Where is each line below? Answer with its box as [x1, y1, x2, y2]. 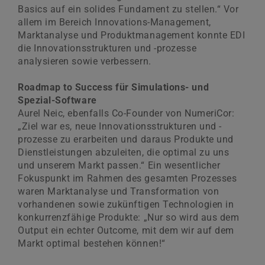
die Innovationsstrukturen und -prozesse [18, 43, 197, 54]
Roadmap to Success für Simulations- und [18, 82, 209, 93]
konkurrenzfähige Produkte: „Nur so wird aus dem [18, 212, 240, 224]
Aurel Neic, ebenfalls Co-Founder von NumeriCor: [18, 108, 235, 119]
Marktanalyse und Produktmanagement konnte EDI [18, 30, 245, 41]
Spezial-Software [18, 95, 97, 106]
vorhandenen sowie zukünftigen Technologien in [18, 199, 234, 211]
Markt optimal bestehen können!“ [18, 238, 166, 250]
